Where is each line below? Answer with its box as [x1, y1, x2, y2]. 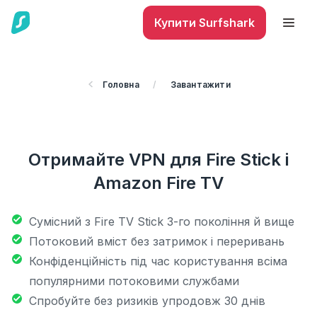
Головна [100, 79, 142, 90]
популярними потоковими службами [29, 274, 239, 288]
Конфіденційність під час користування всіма [29, 254, 287, 268]
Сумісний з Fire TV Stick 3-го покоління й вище [29, 214, 294, 229]
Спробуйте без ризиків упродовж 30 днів [29, 294, 265, 308]
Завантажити [170, 79, 231, 90]
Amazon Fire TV [93, 173, 224, 193]
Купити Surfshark [154, 16, 255, 30]
